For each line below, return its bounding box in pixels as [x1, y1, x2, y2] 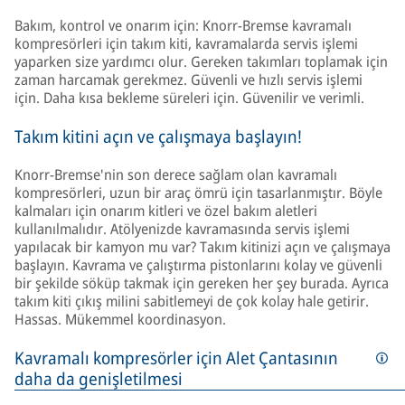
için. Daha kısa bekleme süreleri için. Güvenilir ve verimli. [14, 88, 364, 108]
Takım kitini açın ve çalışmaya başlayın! [14, 125, 302, 148]
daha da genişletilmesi [14, 367, 183, 391]
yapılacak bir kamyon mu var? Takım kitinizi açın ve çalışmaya [14, 237, 391, 257]
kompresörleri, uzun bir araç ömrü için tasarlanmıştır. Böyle [14, 183, 382, 202]
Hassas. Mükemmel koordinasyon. [14, 309, 226, 329]
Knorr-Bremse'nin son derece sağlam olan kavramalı [14, 165, 337, 184]
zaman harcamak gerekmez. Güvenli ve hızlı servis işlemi [14, 70, 363, 89]
